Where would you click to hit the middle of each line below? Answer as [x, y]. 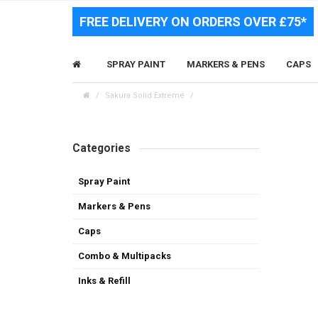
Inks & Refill [104, 280]
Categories [102, 148]
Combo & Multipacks [125, 256]
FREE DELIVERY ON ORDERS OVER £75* [193, 22]
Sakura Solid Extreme [145, 95]
